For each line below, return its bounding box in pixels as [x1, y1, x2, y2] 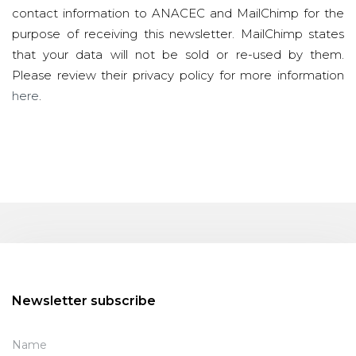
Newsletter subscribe [12, 293, 156, 308]
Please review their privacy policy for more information [12, 68, 344, 83]
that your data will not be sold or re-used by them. [12, 47, 344, 62]
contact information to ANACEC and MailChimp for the [12, 6, 344, 21]
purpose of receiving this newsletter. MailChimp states [12, 26, 344, 41]
